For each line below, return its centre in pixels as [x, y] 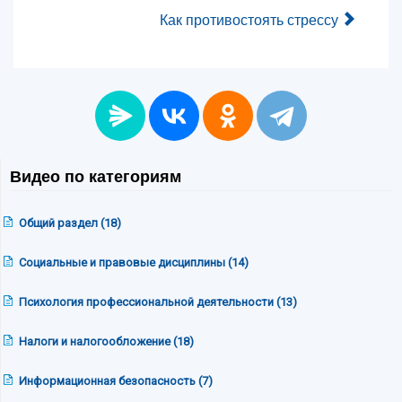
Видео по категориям [96, 176]
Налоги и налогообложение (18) [106, 341]
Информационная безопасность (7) [116, 380]
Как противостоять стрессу [249, 19]
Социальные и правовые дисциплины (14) [134, 262]
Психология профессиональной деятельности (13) [158, 301]
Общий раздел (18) [70, 223]
